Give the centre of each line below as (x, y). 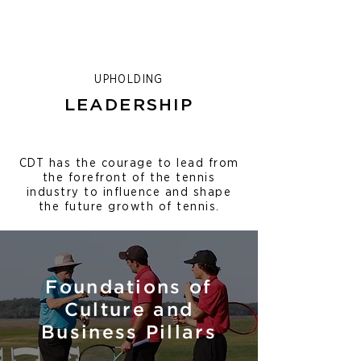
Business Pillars (129, 333)
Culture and (129, 311)
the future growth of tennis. (129, 207)
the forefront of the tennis (129, 178)
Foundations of (129, 288)
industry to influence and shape (129, 192)
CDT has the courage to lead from (129, 163)
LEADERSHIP (129, 105)
